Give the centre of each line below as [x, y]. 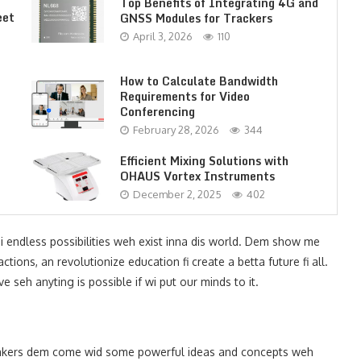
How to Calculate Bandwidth [199, 81]
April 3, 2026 [162, 36]
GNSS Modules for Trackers [196, 18]
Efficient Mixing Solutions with [204, 160]
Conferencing [157, 112]
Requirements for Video [185, 96]
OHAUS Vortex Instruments [197, 176]
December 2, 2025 [177, 194]
